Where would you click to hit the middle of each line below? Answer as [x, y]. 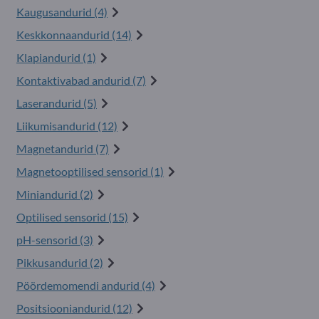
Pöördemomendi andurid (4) [86, 285]
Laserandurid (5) [57, 103]
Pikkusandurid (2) [60, 262]
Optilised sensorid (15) [72, 217]
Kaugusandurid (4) [62, 12]
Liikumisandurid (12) [67, 126]
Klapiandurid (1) [56, 57]
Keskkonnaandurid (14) [74, 35]
